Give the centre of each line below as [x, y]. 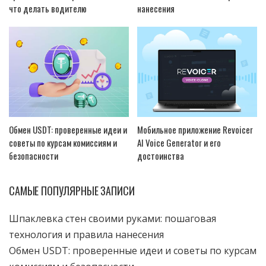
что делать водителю [48, 8]
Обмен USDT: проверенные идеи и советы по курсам [133, 250]
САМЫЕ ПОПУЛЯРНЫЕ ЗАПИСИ [72, 190]
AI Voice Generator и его [179, 142]
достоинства [161, 155]
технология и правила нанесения [86, 234]
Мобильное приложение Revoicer [195, 129]
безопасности [34, 155]
